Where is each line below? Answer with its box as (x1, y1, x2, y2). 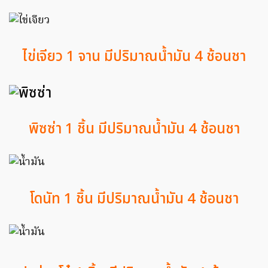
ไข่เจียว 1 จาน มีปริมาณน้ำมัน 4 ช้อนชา (22, 46, 246, 68)
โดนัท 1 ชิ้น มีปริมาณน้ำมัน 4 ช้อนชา (29, 188, 239, 210)
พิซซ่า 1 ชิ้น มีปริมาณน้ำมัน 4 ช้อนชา (28, 118, 240, 140)
